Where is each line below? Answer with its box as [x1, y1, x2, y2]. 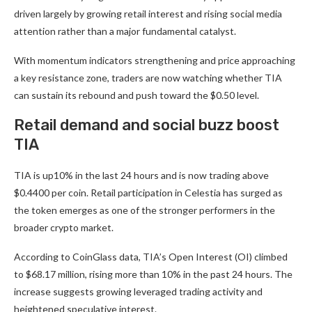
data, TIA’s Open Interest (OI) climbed [117, 251, 288, 263]
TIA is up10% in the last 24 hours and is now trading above [14, 169, 269, 181]
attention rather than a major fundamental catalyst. [14, 25, 236, 37]
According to [14, 251, 72, 263]
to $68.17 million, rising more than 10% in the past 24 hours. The [14, 268, 292, 280]
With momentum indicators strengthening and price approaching [14, 54, 295, 66]
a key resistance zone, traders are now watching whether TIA [14, 72, 282, 84]
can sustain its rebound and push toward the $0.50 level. [14, 89, 259, 101]
